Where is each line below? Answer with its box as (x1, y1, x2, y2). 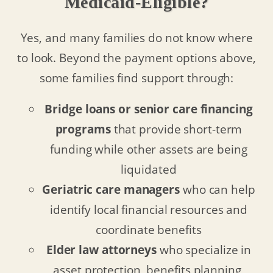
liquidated (121, 161, 177, 177)
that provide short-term (110, 121, 243, 137)
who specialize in (156, 242, 252, 258)
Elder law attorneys (46, 242, 157, 258)
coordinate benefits (96, 222, 202, 238)
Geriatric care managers (42, 182, 180, 197)
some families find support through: (39, 69, 234, 85)
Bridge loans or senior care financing (44, 101, 253, 117)
